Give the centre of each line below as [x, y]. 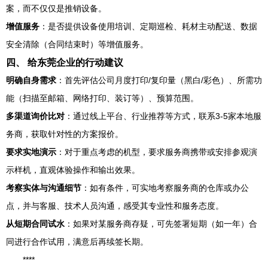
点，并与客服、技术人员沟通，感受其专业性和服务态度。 [115, 206]
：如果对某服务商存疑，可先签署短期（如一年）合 [161, 224]
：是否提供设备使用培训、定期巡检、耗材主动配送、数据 [148, 26]
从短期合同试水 [35, 224]
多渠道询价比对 [35, 116]
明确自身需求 [31, 80]
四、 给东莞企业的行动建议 [65, 62]
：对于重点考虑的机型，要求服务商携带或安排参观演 [157, 152]
